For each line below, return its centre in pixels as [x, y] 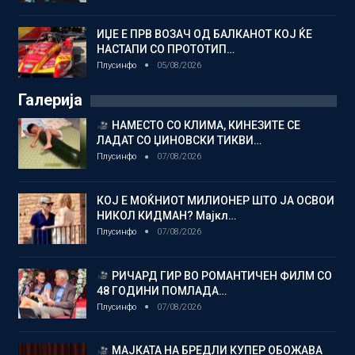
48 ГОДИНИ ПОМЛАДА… [162, 290]
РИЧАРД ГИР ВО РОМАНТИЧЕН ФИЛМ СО [220, 275]
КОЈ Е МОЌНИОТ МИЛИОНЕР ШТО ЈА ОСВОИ [216, 201]
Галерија [50, 100]
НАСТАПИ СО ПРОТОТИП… [166, 50]
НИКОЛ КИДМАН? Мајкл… [166, 216]
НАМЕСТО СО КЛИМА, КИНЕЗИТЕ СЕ [204, 126]
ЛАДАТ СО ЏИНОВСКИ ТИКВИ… [179, 141]
